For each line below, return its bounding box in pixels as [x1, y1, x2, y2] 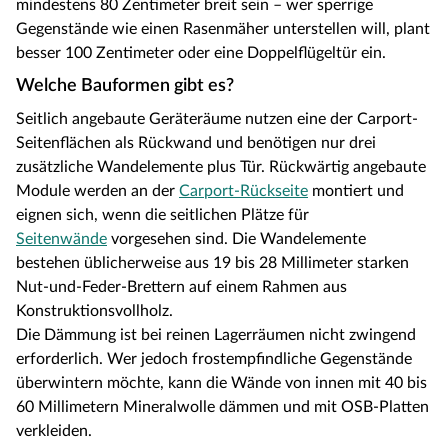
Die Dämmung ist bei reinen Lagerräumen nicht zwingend [16, 327, 416, 344]
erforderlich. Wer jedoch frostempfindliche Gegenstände [16, 351, 412, 368]
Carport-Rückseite [179, 183, 308, 200]
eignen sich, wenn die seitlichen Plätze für [16, 207, 309, 224]
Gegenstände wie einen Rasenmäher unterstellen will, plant [16, 21, 430, 38]
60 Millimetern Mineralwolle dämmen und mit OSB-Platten [16, 399, 429, 416]
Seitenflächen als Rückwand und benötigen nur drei [16, 135, 376, 152]
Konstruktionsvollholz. [16, 303, 173, 320]
